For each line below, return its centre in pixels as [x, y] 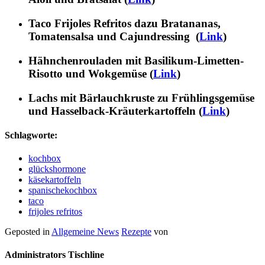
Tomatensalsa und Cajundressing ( [114, 37]
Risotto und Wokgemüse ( [91, 73]
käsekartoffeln [55, 180]
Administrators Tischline [54, 255]
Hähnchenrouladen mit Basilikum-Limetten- [136, 60]
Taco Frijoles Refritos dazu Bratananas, [125, 24]
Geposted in [28, 232]
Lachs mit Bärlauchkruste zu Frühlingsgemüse [141, 98]
